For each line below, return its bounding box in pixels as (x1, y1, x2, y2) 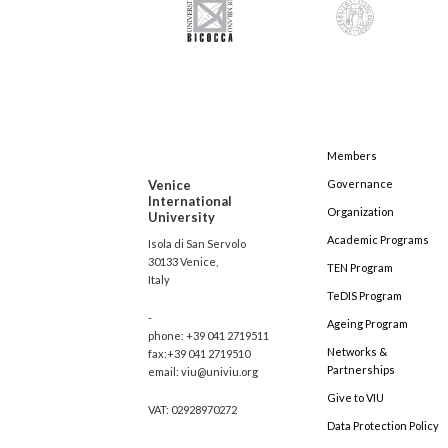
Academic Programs (327, 233, 429, 247)
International (148, 193, 232, 210)
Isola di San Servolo (148, 237, 246, 251)
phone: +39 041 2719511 (148, 329, 269, 343)
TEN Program (327, 261, 393, 275)
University (148, 209, 215, 226)
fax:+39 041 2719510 (148, 347, 250, 361)
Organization (327, 205, 394, 219)
